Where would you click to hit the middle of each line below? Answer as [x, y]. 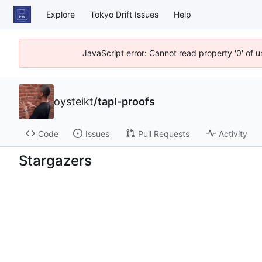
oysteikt [74, 101]
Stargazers [55, 160]
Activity [233, 133]
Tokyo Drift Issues [124, 14]
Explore [61, 14]
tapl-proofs [126, 101]
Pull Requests [163, 133]
